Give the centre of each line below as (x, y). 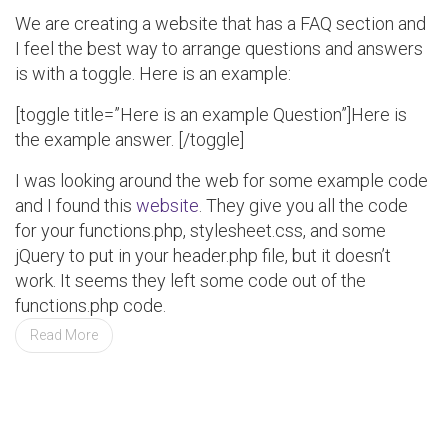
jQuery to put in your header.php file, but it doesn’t (203, 256)
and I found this (75, 206)
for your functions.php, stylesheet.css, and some (200, 231)
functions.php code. (90, 306)
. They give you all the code (303, 206)
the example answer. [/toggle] (129, 140)
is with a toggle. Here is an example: (153, 74)
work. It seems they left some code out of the (190, 281)
